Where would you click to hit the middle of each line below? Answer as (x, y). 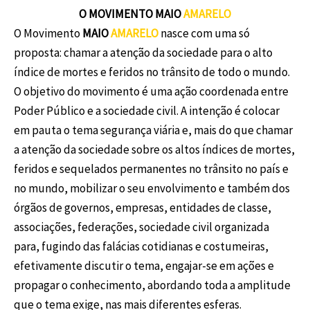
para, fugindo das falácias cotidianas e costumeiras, (141, 247)
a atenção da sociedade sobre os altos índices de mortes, (154, 150)
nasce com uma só (205, 34)
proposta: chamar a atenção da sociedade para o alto (143, 53)
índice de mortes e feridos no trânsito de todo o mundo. (152, 72)
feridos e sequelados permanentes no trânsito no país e (151, 169)
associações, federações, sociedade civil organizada (142, 227)
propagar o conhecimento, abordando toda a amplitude (152, 285)
